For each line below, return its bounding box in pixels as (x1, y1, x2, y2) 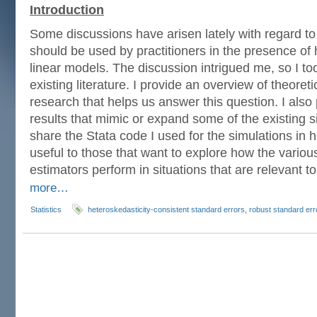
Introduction (30, 3, 104, 17)
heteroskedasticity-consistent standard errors (88, 205, 245, 214)
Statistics (30, 205, 62, 214)
